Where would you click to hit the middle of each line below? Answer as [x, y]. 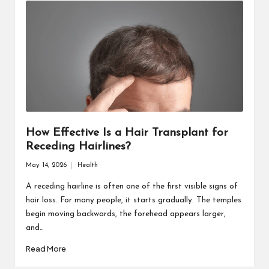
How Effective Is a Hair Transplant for [127, 133]
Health [87, 166]
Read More [46, 248]
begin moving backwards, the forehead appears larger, [125, 214]
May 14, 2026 [46, 166]
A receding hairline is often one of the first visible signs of [131, 186]
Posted [87, 171]
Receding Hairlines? [78, 147]
